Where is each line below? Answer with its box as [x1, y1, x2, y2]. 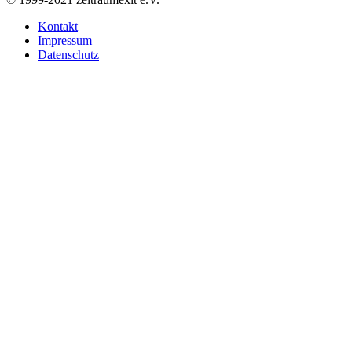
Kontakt [38, 19, 78, 33]
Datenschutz [38, 47, 99, 61]
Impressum [38, 33, 92, 47]
